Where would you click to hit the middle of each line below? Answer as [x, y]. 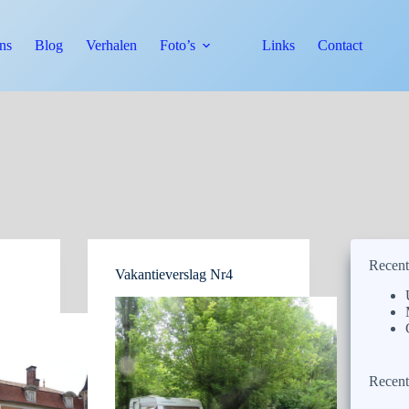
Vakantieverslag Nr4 [174, 274]
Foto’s [178, 45]
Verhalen [111, 45]
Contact [340, 45]
